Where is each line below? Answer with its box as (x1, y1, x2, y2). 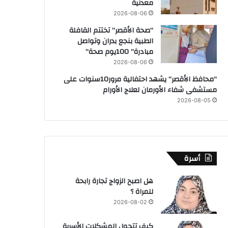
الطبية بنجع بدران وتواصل (77, 34, 153, 48)
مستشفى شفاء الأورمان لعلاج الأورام (103, 83, 217, 97)
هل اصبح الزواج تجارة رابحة (75, 174, 153, 188)
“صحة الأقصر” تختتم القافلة (69, 23, 153, 37)
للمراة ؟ (130, 185, 153, 198)
